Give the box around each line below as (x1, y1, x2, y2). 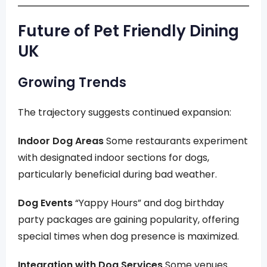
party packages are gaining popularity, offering (18, 213, 239, 226)
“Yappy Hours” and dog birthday (73, 196, 224, 210)
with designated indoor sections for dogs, (18, 151, 209, 164)
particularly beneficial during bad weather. (18, 167, 217, 181)
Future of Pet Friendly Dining (18, 20, 239, 42)
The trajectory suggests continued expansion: (18, 105, 231, 119)
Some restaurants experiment (104, 134, 248, 148)
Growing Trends (18, 73, 126, 92)
